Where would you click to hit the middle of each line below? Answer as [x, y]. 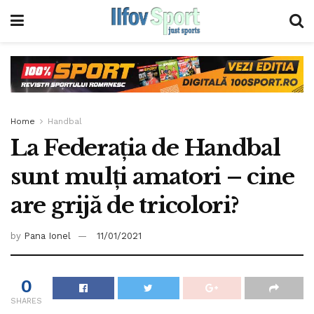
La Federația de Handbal [145, 148]
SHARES [26, 301]
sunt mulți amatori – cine [152, 176]
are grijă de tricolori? [125, 205]
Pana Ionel [47, 236]
